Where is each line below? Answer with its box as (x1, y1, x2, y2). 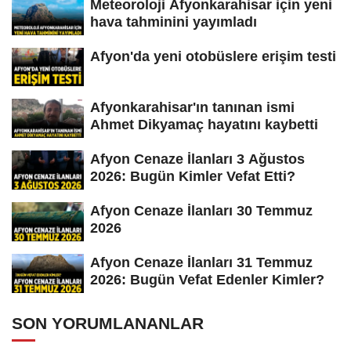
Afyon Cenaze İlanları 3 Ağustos (90, 151, 305, 168)
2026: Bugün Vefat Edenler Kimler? (90, 271, 324, 288)
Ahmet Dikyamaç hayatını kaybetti (90, 117, 318, 133)
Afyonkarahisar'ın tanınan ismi (90, 100, 295, 116)
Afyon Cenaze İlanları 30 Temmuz (90, 203, 313, 219)
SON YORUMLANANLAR (12, 313, 204, 332)
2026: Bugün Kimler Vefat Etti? (90, 168, 295, 185)
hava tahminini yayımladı (90, 13, 257, 30)
